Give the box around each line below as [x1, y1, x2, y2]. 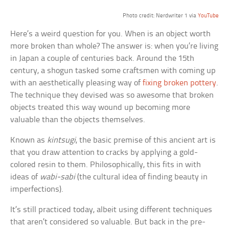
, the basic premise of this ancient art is [76, 136, 216, 145]
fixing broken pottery [143, 79, 217, 88]
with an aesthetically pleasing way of [10, 79, 143, 88]
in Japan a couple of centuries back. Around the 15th [10, 54, 195, 63]
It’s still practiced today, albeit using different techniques [10, 205, 213, 215]
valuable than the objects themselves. [10, 116, 146, 125]
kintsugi [47, 136, 76, 145]
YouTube [197, 13, 219, 19]
